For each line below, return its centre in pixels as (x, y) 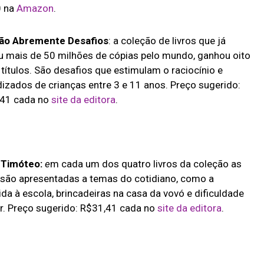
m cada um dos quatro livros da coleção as (146, 164)
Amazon (35, 8)
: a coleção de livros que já (167, 40)
